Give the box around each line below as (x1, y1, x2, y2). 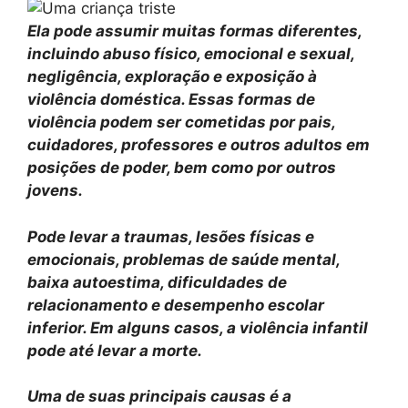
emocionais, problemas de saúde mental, (27, 250, 340, 269)
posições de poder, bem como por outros (27, 158, 336, 178)
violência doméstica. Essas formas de (27, 90, 315, 109)
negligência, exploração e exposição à (27, 67, 317, 87)
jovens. (27, 181, 83, 200)
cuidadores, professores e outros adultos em (27, 136, 370, 155)
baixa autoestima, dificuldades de (27, 272, 287, 291)
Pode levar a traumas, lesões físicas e (27, 227, 314, 246)
